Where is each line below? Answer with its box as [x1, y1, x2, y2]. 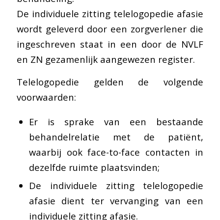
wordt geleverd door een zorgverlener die [16, 22, 204, 35]
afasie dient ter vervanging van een [28, 194, 204, 207]
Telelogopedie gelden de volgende [16, 76, 204, 88]
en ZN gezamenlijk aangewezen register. [16, 53, 195, 65]
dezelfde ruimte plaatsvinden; [28, 161, 160, 173]
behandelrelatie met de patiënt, [28, 130, 204, 143]
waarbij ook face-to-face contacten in [28, 145, 204, 158]
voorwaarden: [16, 91, 76, 104]
